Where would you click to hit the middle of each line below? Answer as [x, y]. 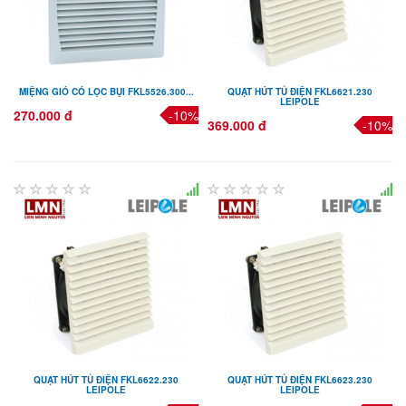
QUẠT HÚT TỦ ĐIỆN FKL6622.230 [106, 379]
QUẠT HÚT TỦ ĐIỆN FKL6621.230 [300, 91]
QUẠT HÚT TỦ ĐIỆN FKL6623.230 [300, 379]
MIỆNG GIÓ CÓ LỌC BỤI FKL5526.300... [106, 91]
